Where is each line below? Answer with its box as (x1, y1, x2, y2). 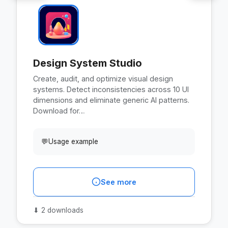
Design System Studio (33, 56, 142, 69)
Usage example (48, 137, 98, 146)
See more (101, 177, 136, 186)
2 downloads (39, 206, 83, 214)
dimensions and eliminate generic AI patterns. (33, 95, 189, 104)
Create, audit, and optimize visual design (33, 74, 173, 83)
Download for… (33, 106, 85, 115)
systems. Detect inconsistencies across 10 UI (33, 84, 189, 94)
